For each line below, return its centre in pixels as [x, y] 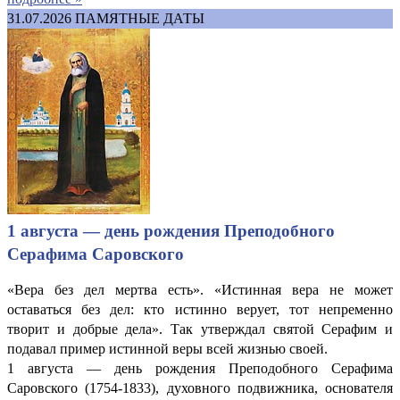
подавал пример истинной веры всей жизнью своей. [167, 348]
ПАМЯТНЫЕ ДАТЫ [140, 18]
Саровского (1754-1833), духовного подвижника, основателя [200, 387]
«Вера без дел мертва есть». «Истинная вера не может [200, 289]
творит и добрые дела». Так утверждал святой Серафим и [200, 329]
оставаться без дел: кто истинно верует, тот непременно [200, 309]
